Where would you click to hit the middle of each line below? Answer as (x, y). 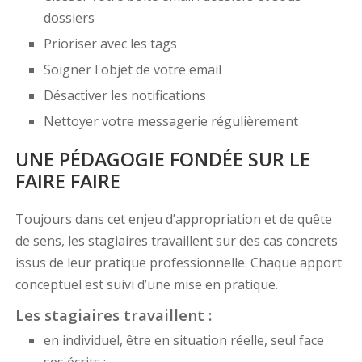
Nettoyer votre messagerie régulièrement (170, 122)
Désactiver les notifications (124, 96)
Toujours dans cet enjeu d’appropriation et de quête (173, 219)
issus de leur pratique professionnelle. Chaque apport (178, 263)
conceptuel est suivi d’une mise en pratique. (146, 285)
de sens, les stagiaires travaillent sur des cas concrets (176, 241)
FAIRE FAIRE (67, 181)
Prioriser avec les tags (110, 44)
